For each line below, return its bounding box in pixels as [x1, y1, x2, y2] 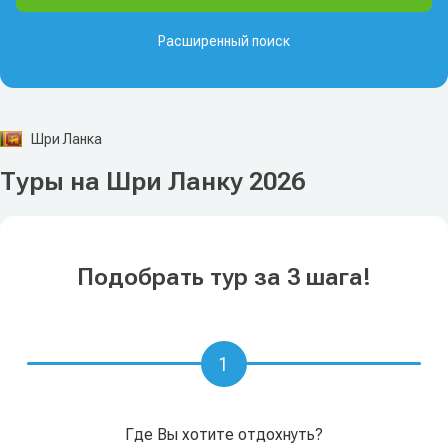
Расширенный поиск [158, 33, 290, 49]
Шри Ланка [28, 131, 102, 147]
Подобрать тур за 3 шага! [77, 263, 371, 291]
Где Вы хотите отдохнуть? [125, 425, 323, 444]
